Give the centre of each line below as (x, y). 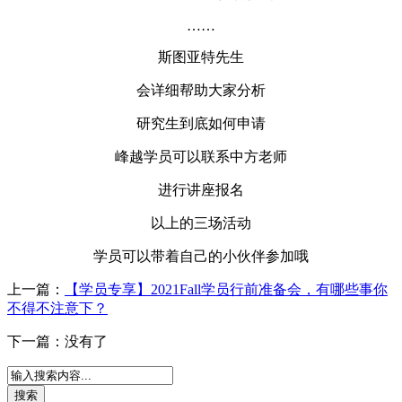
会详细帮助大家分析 (201, 91)
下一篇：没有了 (57, 342)
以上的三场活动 (201, 223)
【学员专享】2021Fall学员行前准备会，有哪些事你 (226, 290)
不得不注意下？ (57, 309)
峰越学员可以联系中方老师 (201, 157)
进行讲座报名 (201, 190)
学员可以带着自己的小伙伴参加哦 (201, 257)
